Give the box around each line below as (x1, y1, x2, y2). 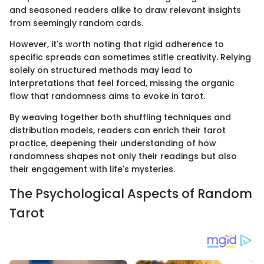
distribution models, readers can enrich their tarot (9, 124, 226, 137)
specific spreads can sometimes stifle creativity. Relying (9, 51, 251, 64)
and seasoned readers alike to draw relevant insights (9, 4, 241, 16)
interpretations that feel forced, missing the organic (9, 77, 235, 90)
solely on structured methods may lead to (9, 64, 193, 77)
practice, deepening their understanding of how (9, 137, 216, 150)
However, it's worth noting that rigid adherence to (9, 38, 224, 51)
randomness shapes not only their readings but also (9, 150, 237, 163)
